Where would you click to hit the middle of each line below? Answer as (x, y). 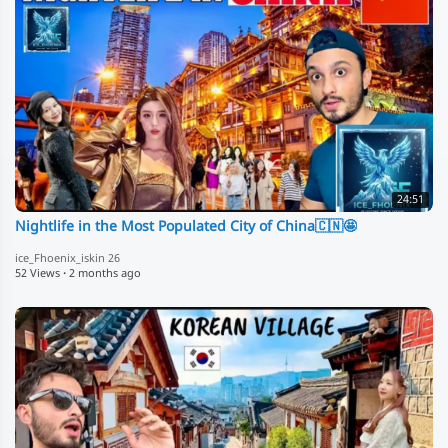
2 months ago (105, 274)
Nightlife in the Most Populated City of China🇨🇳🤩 (186, 228)
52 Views (37, 274)
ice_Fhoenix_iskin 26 (67, 259)
